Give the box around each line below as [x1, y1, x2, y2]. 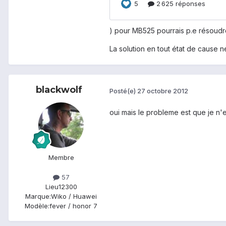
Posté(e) [109, 86, 137, 95]
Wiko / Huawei [51, 192, 97, 201]
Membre [48, 153, 74, 162]
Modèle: [25, 202, 49, 210]
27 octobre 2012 [137, 86, 188, 95]
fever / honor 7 [49, 202, 97, 210]
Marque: [25, 192, 51, 201]
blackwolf [36, 84, 82, 96]
